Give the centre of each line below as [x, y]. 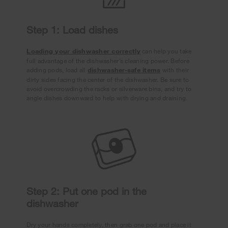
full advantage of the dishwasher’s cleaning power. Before [108, 61]
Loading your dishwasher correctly [83, 51]
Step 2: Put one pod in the [87, 191]
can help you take [166, 51]
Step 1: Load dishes [73, 30]
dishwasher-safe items [124, 70]
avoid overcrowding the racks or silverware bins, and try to [109, 89]
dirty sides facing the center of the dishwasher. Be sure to [108, 80]
